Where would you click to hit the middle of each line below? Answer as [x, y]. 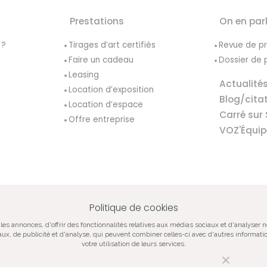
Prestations [97, 21]
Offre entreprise [102, 120]
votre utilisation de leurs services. [133, 244]
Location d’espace [106, 105]
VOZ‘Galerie [44, 217]
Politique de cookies [133, 208]
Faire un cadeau [101, 60]
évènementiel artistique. [133, 260]
